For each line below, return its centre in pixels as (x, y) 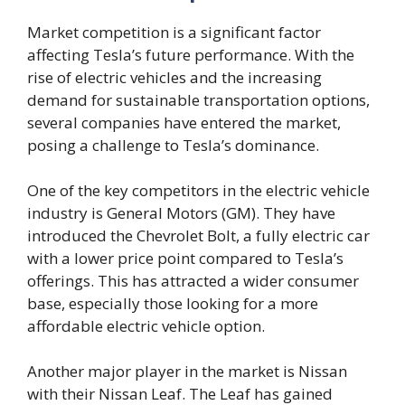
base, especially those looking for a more (173, 303)
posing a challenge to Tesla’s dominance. (173, 145)
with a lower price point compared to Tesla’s (185, 258)
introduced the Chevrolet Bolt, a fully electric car (198, 235)
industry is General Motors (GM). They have (181, 212)
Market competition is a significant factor (174, 32)
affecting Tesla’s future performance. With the (191, 54)
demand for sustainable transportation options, (198, 99)
